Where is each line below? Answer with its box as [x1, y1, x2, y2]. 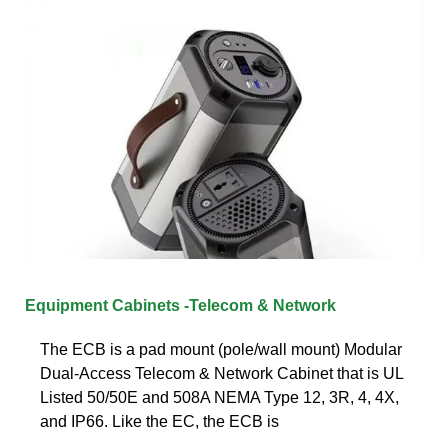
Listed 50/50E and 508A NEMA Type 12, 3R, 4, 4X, [40, 388, 399, 406]
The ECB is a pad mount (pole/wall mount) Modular [40, 340, 402, 358]
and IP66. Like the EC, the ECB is [40, 412, 279, 430]
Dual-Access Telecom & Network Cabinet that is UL [40, 364, 403, 382]
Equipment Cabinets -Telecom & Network [25, 296, 336, 314]
